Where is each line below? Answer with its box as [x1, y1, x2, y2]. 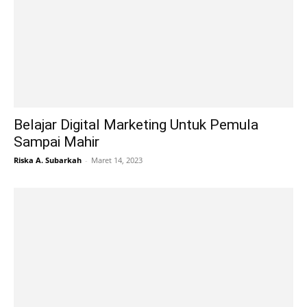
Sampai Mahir [14, 133, 99, 150]
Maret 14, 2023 [91, 154, 143, 165]
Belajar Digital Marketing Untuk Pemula [14, 116, 258, 133]
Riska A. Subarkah [14, 154, 82, 165]
